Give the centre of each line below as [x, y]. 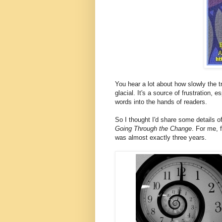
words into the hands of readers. [161, 102]
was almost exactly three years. [161, 138]
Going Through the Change [153, 129]
